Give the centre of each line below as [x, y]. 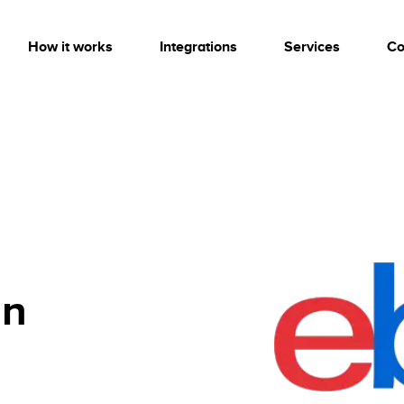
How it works [70, 47]
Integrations [198, 47]
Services [312, 47]
